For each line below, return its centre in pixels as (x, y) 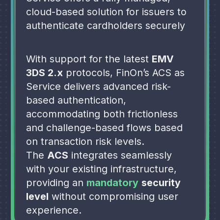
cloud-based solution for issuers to (107, 12)
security (161, 182)
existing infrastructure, (123, 169)
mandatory (113, 182)
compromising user (132, 196)
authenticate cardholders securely (106, 26)
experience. (54, 210)
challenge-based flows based (113, 127)
